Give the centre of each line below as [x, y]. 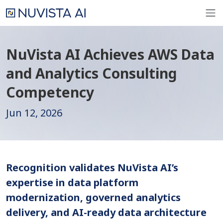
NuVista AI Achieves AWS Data [110, 54]
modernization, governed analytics [93, 197]
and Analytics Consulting [91, 73]
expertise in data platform [72, 182]
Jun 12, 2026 [34, 113]
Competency [50, 92]
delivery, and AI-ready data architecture [106, 212]
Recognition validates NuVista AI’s [92, 167]
